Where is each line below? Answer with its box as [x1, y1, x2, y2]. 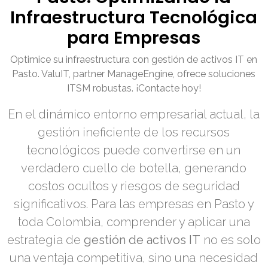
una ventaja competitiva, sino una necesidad [10, 251, 258, 266]
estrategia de [7, 233, 84, 248]
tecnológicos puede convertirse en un [27, 143, 241, 158]
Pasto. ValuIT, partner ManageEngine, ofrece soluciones [12, 68, 256, 80]
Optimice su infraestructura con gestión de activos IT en [10, 54, 258, 66]
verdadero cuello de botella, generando [21, 161, 247, 176]
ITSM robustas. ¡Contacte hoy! [67, 83, 201, 95]
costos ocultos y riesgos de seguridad [28, 179, 240, 194]
